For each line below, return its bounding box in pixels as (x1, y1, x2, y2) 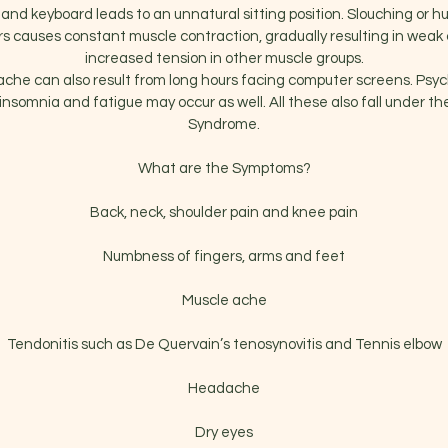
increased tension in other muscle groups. (84, 50, 364, 66)
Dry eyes (195, 424, 253, 440)
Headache (188, 380, 260, 396)
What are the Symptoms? (137, 160, 311, 176)
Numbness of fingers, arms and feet (103, 248, 345, 264)
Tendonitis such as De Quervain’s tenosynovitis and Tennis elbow (6, 336, 442, 352)
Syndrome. (188, 116, 260, 132)
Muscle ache (181, 292, 267, 308)
